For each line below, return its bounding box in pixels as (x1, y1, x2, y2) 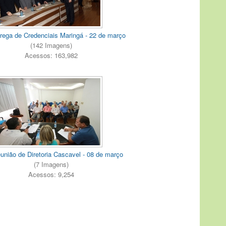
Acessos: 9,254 (28, 169, 74, 180)
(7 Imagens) (33, 159, 69, 169)
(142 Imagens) (30, 40, 72, 50)
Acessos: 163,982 (24, 50, 78, 60)
